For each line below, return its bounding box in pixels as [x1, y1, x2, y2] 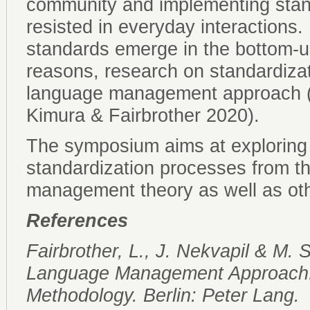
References [26, 210, 128, 232]
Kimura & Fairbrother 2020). [26, 105, 259, 127]
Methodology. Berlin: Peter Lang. [26, 285, 300, 307]
